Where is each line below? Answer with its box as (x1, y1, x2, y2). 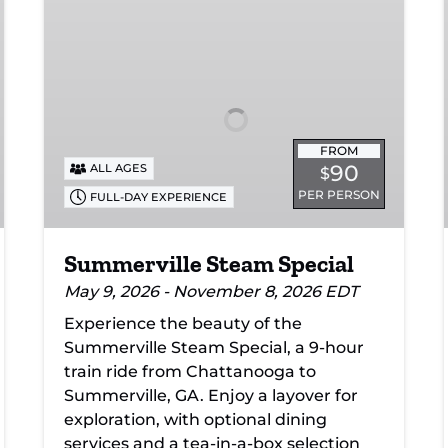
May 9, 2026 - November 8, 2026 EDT (64, 282, 358, 302)
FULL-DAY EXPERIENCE (90, 190, 228, 205)
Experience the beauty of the (64, 314, 302, 334)
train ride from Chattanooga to (64, 362, 316, 382)
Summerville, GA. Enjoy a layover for (64, 386, 358, 406)
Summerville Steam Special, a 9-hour (64, 338, 364, 358)
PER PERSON (298, 187, 380, 203)
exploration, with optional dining (64, 410, 327, 430)
